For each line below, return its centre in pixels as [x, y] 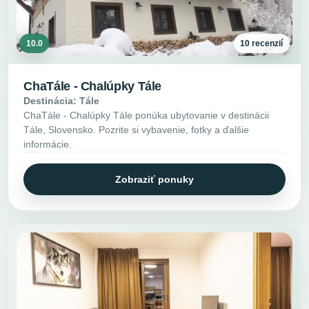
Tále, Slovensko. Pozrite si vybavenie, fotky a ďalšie [137, 130]
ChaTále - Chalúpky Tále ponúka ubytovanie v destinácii [147, 116]
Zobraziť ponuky [154, 179]
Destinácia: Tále [62, 101]
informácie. [48, 144]
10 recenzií [262, 43]
